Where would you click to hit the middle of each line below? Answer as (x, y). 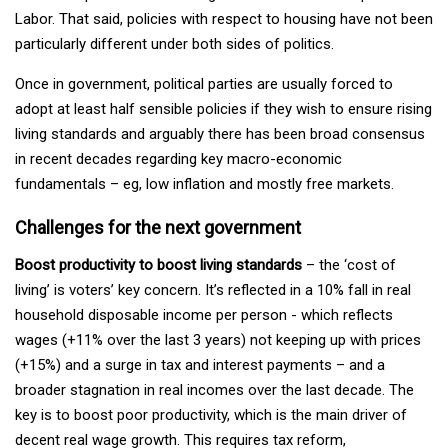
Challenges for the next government (158, 227)
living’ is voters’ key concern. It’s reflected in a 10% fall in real (213, 289)
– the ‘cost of (349, 264)
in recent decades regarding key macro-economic (178, 158)
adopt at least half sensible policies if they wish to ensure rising (223, 108)
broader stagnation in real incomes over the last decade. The (214, 389)
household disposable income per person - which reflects (204, 314)
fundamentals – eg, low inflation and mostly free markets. (204, 183)
